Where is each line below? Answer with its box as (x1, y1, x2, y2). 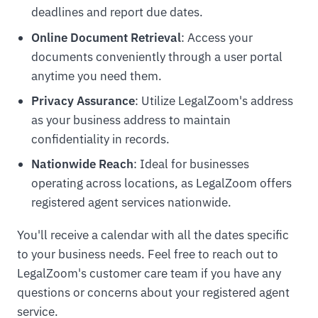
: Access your (180, 29, 253, 45)
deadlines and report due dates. (31, 4, 203, 21)
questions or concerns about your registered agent (17, 285, 290, 301)
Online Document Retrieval (31, 29, 181, 45)
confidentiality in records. (31, 131, 170, 147)
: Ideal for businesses (133, 156, 249, 172)
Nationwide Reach (31, 156, 133, 172)
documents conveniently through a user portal (31, 48, 283, 65)
